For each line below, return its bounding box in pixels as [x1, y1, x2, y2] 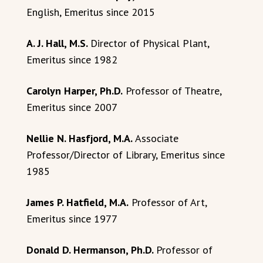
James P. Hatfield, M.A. [26, 195, 129, 209]
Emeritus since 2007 [26, 100, 117, 114]
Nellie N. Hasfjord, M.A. [26, 131, 133, 145]
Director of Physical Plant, [90, 36, 209, 50]
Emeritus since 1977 [26, 212, 117, 225]
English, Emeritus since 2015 [26, 5, 155, 19]
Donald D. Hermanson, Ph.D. [26, 243, 156, 257]
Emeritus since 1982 [26, 53, 117, 66]
